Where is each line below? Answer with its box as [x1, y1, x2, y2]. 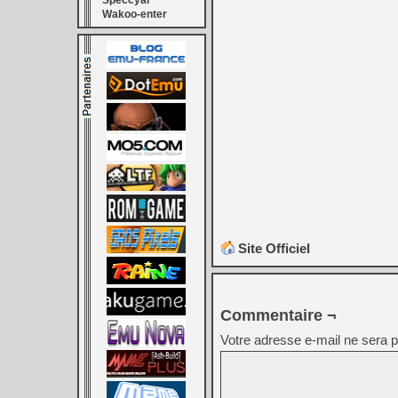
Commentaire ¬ [220, 306, 337, 324]
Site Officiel [238, 241, 310, 256]
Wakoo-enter [102, 8, 167, 20]
